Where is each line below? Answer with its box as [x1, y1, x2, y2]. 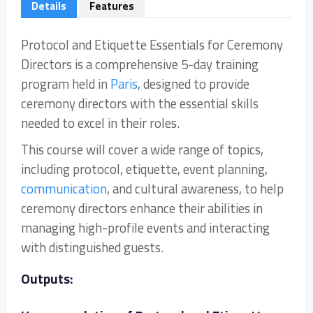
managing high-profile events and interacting [21, 215, 270, 240]
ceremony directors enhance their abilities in [21, 196, 263, 221]
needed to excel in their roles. [21, 110, 180, 136]
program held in [21, 71, 110, 96]
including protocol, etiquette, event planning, [21, 156, 268, 182]
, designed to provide [138, 71, 249, 96]
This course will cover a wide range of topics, [21, 137, 263, 162]
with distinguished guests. [21, 235, 163, 260]
